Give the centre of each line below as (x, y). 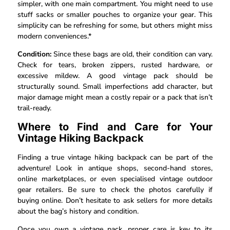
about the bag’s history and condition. (78, 211)
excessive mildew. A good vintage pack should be (115, 76)
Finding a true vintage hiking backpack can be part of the (115, 157)
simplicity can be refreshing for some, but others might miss (115, 25)
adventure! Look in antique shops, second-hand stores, (115, 168)
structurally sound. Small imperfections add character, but (115, 87)
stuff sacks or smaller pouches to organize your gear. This (115, 14)
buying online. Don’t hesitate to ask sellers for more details (115, 200)
